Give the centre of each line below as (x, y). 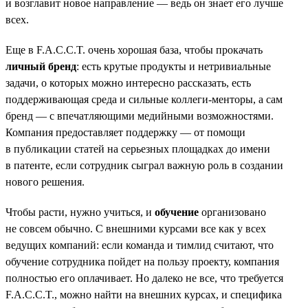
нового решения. (45, 181)
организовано (232, 212)
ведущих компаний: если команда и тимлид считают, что (140, 245)
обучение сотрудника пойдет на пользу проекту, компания (142, 261)
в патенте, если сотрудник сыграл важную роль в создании (144, 165)
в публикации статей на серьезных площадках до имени (138, 148)
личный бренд (41, 66)
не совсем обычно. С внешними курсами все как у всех (136, 228)
